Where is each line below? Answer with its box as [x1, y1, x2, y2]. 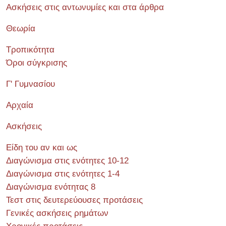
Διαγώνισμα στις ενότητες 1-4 [6, 168, 120, 179]
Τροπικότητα [6, 44, 54, 54]
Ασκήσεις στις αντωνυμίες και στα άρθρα [6, 2, 164, 12]
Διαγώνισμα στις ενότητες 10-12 [6, 155, 129, 165]
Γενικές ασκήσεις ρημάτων [6, 208, 108, 218]
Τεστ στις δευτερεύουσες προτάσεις [6, 195, 143, 205]
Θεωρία [6, 23, 35, 33]
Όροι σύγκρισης [6, 58, 67, 68]
